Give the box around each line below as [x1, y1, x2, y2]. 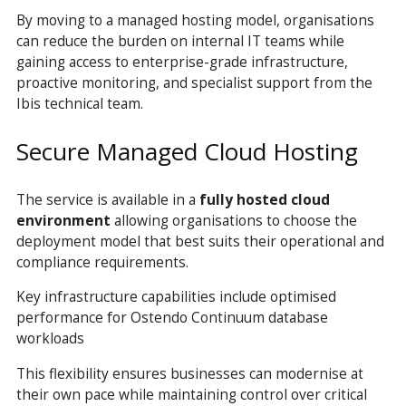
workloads [15, 328, 84, 349]
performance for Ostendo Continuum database [15, 307, 328, 328]
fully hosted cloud [198, 188, 330, 209]
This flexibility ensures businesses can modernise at [15, 362, 363, 383]
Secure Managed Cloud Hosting [15, 134, 358, 168]
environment [15, 209, 111, 230]
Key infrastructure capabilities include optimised [15, 286, 336, 307]
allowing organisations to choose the [110, 209, 357, 230]
